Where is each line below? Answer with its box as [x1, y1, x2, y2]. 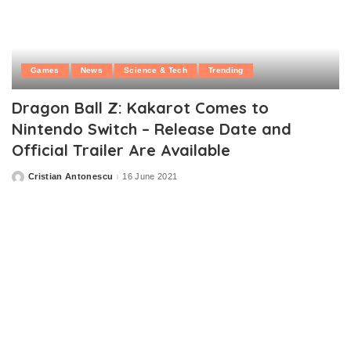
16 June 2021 [122, 172, 178, 182]
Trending [208, 65, 244, 74]
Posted [11, 175, 42, 185]
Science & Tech [124, 65, 187, 74]
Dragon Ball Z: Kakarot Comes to [12, 97, 269, 118]
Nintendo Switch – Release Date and [12, 118, 291, 139]
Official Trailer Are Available [12, 139, 230, 160]
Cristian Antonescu [28, 172, 114, 182]
